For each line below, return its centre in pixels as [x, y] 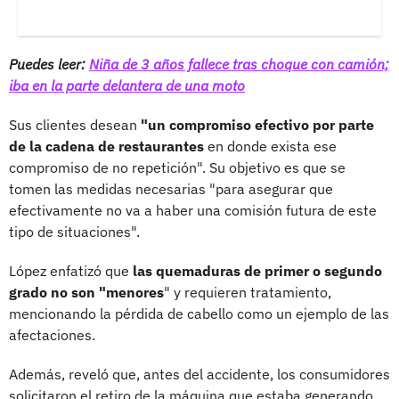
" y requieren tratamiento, [248, 292]
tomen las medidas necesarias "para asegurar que [171, 188]
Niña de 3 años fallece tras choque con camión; [239, 64]
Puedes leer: [49, 64]
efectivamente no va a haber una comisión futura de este [193, 210]
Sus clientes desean [75, 124]
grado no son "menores [86, 292]
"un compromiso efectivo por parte [257, 124]
